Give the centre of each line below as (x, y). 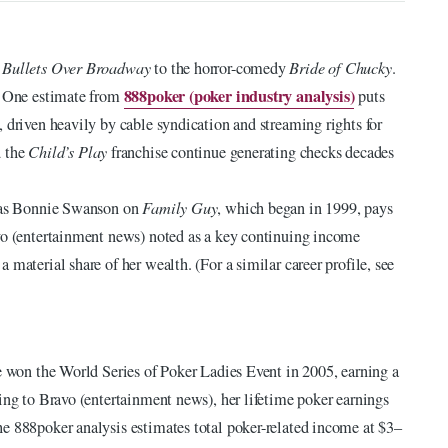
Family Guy (180, 207)
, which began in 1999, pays (305, 207)
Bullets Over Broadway (76, 67)
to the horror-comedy (220, 67)
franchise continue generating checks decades (251, 151)
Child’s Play (68, 151)
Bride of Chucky (340, 67)
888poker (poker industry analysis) (239, 95)
